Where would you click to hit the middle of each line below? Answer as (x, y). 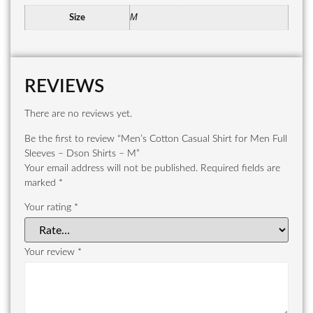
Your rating (49, 207)
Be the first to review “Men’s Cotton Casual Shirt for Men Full (156, 139)
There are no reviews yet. (78, 114)
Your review (51, 252)
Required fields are (240, 168)
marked (42, 183)
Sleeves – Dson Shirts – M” (82, 153)
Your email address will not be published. (111, 168)
